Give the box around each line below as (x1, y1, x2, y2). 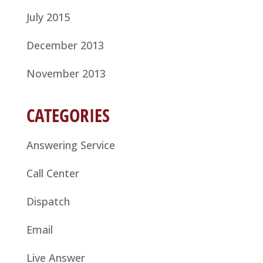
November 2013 (26, 66, 106, 80)
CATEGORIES (26, 102, 110, 127)
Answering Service (26, 137, 115, 152)
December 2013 (26, 38, 104, 52)
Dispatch (26, 194, 70, 208)
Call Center (26, 166, 79, 180)
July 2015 (26, 9, 70, 24)
